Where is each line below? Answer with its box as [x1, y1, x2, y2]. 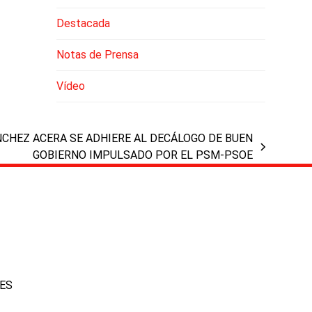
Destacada [56, 16, 110, 30]
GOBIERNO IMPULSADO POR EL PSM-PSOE [33, 148, 253, 162]
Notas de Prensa [56, 47, 139, 61]
